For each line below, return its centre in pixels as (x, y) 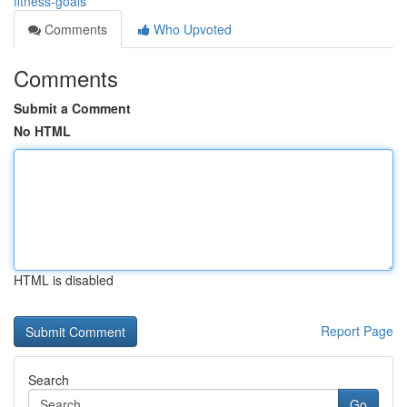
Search (49, 380)
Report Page (357, 331)
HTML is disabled (64, 280)
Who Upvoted (191, 29)
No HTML (42, 131)
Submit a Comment (72, 108)
